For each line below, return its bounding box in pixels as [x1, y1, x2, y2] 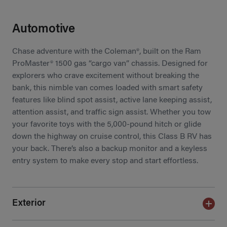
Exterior [12, 199, 46, 208]
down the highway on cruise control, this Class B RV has [12, 132, 212, 141]
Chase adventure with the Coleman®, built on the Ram [12, 47, 201, 56]
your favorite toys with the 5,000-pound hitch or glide [12, 120, 201, 129]
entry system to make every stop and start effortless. [12, 157, 198, 165]
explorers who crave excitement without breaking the [12, 71, 199, 80]
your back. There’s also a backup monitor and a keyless [12, 144, 207, 153]
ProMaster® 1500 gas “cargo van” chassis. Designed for [12, 59, 208, 68]
